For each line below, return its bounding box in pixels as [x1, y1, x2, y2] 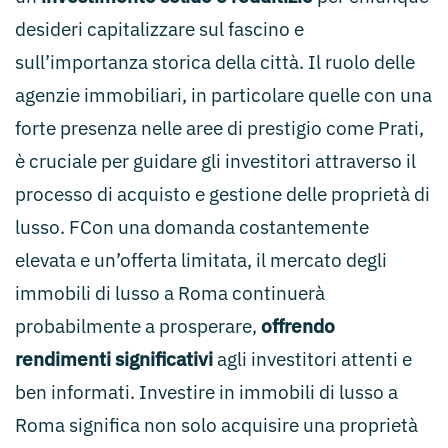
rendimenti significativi [15, 347, 213, 371]
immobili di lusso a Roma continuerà [15, 281, 325, 305]
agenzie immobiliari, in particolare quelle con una [15, 83, 432, 107]
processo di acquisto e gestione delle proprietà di [15, 182, 430, 206]
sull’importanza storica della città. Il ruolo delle [15, 50, 415, 74]
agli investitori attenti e [213, 347, 412, 371]
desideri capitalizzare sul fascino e [15, 17, 304, 41]
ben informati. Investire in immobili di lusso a [15, 380, 398, 404]
